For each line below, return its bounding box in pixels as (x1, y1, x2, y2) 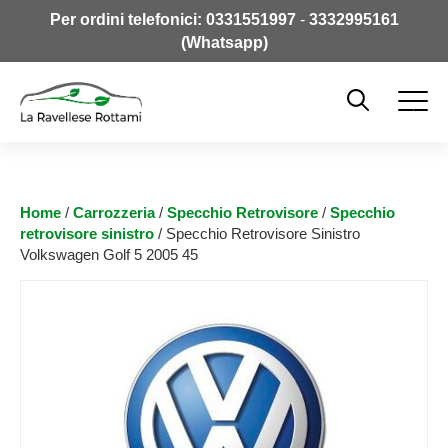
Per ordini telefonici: (49, 11, 202, 28)
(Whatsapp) (180, 34, 268, 51)
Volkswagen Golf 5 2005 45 (20, 246, 198, 263)
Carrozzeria (73, 204, 155, 221)
